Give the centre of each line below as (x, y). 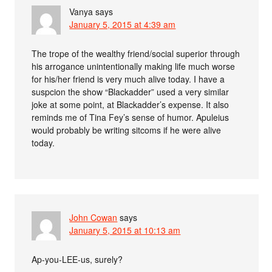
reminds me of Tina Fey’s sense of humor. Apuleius (131, 117)
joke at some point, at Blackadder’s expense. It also (131, 104)
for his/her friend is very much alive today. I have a (128, 79)
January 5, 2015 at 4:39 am (123, 24)
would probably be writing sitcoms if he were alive (127, 130)
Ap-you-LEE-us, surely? (77, 259)
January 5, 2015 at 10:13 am (125, 230)
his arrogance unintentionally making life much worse (134, 66)
